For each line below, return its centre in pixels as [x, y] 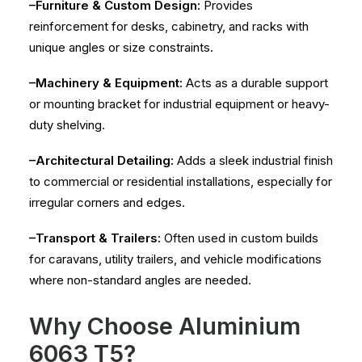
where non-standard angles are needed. [140, 280]
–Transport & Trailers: [95, 238]
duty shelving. [67, 125]
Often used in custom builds [240, 238]
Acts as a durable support [255, 83]
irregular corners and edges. [107, 202]
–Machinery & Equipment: [106, 83]
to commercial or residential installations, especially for [181, 181]
